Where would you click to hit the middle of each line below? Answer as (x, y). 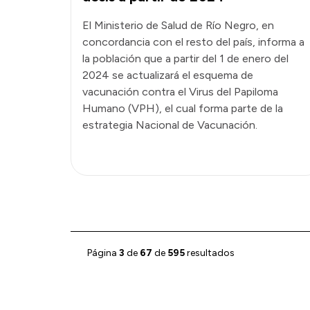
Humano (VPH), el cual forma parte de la (183, 108)
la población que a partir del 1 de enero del (185, 58)
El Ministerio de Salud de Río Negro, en (178, 25)
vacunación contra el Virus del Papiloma (180, 91)
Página (103, 253)
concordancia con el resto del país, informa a (193, 42)
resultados (210, 253)
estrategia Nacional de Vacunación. (170, 125)
